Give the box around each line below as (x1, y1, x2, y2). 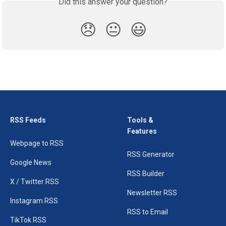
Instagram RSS (10, 197, 58, 205)
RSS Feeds (10, 116, 46, 124)
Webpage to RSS (10, 139, 64, 147)
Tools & (127, 116, 153, 124)
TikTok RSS (10, 216, 46, 224)
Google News (10, 158, 51, 166)
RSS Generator (127, 150, 175, 158)
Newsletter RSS (127, 189, 177, 197)
